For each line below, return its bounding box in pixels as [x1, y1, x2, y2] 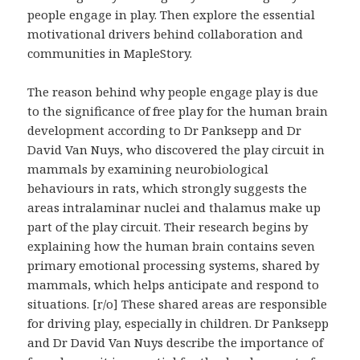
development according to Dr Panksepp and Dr [27, 121, 302, 138]
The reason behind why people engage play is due [27, 83, 319, 100]
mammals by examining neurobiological [27, 160, 269, 177]
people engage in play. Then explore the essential [27, 6, 316, 22]
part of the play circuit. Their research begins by [27, 218, 309, 235]
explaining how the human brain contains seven [27, 237, 316, 254]
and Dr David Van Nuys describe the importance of [27, 333, 324, 350]
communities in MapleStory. [27, 44, 193, 61]
